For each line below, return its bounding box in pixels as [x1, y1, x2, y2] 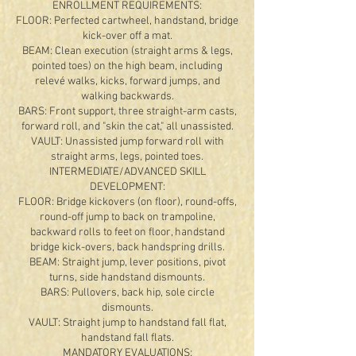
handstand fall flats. [80, 331, 174, 345]
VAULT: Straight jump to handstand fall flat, [28, 316, 226, 330]
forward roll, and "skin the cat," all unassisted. [21, 120, 234, 133]
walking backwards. [80, 90, 174, 103]
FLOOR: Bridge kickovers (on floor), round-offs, [17, 195, 237, 209]
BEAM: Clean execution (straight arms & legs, [21, 44, 233, 58]
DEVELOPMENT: [89, 180, 165, 194]
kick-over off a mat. [82, 29, 172, 43]
